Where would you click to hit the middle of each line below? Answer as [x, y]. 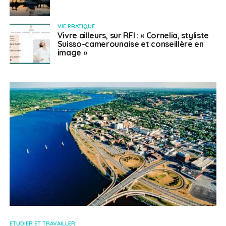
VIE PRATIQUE [76, 26]
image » [72, 53]
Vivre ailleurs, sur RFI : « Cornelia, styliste [133, 36]
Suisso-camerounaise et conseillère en [130, 44]
